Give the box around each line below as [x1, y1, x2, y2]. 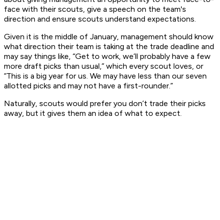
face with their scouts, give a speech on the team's [4, 4, 186, 14]
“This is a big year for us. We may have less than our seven [4, 71, 207, 81]
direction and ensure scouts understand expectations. [4, 14, 198, 24]
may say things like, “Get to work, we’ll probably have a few [4, 52, 211, 61]
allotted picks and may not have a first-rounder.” [4, 81, 175, 91]
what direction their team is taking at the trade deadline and [4, 42, 214, 52]
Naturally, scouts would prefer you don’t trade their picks [4, 99, 206, 109]
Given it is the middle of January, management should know [4, 32, 214, 42]
